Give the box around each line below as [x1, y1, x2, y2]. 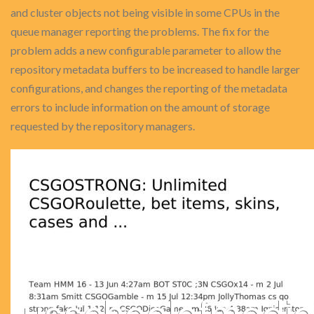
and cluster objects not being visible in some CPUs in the [11, 6, 280, 19]
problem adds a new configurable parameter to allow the [11, 43, 281, 57]
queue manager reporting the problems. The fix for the [11, 25, 269, 38]
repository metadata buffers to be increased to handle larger [11, 62, 300, 76]
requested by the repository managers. [11, 119, 195, 132]
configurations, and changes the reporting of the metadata [11, 81, 287, 95]
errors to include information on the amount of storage [11, 100, 270, 114]
